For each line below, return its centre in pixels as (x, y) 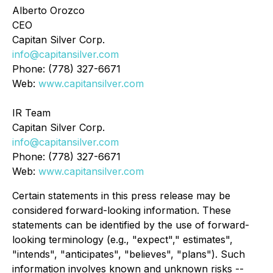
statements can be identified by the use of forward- (131, 225)
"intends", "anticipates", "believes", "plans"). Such (129, 254)
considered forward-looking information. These (122, 210)
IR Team (31, 113)
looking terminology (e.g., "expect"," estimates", (122, 239)
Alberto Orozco (48, 10)
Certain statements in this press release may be (121, 196)
